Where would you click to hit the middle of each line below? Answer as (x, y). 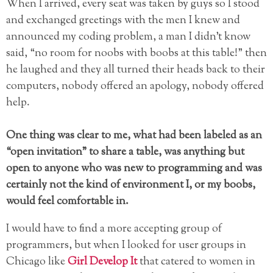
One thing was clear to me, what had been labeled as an (134, 136)
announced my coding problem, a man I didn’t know (128, 37)
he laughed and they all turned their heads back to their (136, 70)
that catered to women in (196, 262)
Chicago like (37, 262)
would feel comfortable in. (67, 201)
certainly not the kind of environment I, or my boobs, (131, 185)
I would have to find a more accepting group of (114, 229)
